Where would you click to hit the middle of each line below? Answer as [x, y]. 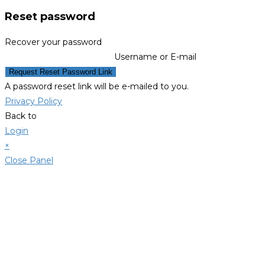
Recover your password [53, 42]
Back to [21, 116]
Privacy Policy [33, 101]
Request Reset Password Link [61, 72]
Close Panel [29, 160]
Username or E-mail [155, 56]
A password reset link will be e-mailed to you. [97, 86]
